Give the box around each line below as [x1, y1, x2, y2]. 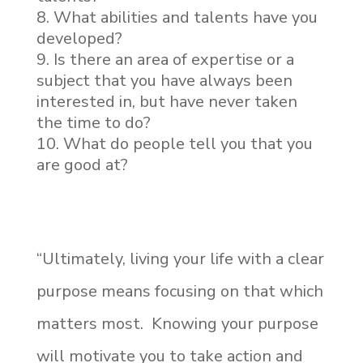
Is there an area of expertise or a [53, 48, 294, 70]
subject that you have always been [36, 69, 293, 92]
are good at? [36, 153, 128, 176]
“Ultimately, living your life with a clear [36, 247, 324, 270]
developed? [36, 27, 122, 49]
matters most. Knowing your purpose [36, 312, 318, 335]
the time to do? [36, 111, 151, 134]
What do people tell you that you [62, 132, 313, 155]
